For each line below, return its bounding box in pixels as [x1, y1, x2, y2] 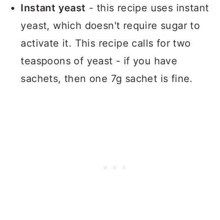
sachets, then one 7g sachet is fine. [21, 73, 193, 85]
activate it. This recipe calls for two [21, 37, 191, 50]
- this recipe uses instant [85, 2, 209, 14]
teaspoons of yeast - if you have [21, 55, 178, 67]
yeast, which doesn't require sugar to [21, 20, 200, 32]
